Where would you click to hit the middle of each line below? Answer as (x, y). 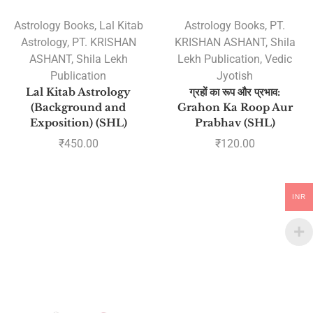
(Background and (78, 108)
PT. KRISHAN (104, 43)
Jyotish (235, 76)
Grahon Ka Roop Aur (235, 108)
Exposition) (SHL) (78, 123)
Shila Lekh (102, 59)
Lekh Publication (219, 59)
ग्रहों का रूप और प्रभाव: (235, 93)
